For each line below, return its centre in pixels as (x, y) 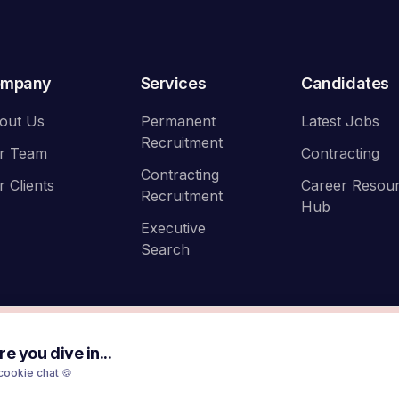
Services (173, 83)
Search (165, 249)
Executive (173, 228)
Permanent (178, 121)
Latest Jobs (341, 121)
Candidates (345, 83)
